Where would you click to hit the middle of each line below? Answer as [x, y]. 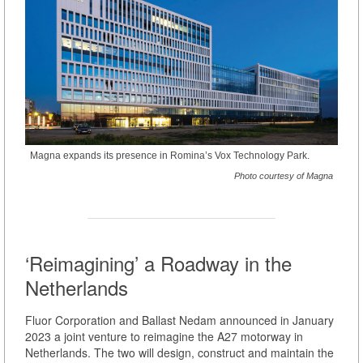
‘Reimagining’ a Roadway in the [158, 263]
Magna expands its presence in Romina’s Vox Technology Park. [170, 156]
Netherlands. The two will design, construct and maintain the [179, 353]
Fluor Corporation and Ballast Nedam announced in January [179, 320]
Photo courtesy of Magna [284, 176]
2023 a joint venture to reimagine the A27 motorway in [164, 337]
